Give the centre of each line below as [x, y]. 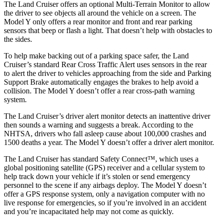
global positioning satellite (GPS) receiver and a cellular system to [104, 167]
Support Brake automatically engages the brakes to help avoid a [101, 82]
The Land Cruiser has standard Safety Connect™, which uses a [101, 159]
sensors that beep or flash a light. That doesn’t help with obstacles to [108, 30]
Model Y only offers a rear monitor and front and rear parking [98, 21]
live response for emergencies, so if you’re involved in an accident [105, 202]
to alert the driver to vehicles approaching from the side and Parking [108, 73]
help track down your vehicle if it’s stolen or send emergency [97, 176]
